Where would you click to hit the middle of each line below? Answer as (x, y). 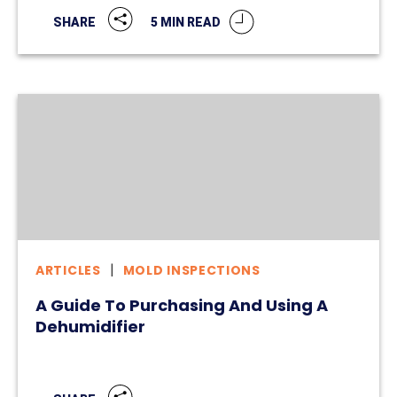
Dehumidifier (90, 327)
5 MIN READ (186, 22)
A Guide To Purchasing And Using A (182, 306)
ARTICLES (68, 271)
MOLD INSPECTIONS (191, 271)
